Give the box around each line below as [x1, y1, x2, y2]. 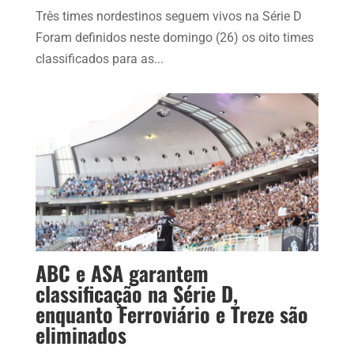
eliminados [35, 319, 126, 351]
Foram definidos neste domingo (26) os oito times [35, 30, 314, 46]
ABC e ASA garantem [35, 258, 209, 289]
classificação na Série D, [35, 278, 238, 310]
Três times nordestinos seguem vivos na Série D [35, 9, 302, 24]
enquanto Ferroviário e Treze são [35, 299, 308, 330]
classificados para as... [35, 51, 164, 67]
